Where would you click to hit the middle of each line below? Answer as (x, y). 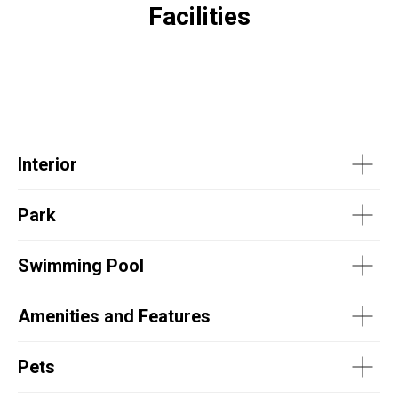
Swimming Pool (83, 266)
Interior (48, 165)
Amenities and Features (116, 317)
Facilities (199, 17)
